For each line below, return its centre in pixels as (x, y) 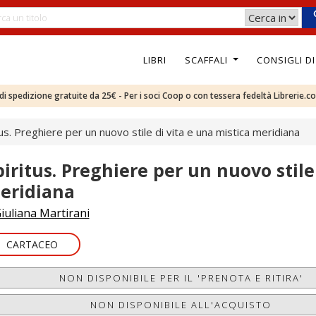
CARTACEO (32, 244)
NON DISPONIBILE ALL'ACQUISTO (181, 305)
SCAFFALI (207, 60)
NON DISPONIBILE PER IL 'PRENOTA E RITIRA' (181, 278)
